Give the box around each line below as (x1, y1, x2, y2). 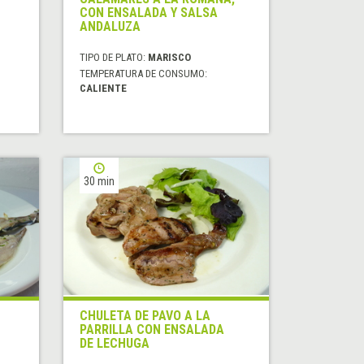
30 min (84, 175, 115, 188)
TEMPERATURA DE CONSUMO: (80, 67, 208, 80)
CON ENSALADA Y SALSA (80, 5, 219, 21)
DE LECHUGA (80, 336, 150, 352)
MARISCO (148, 51, 192, 64)
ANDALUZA (80, 19, 141, 35)
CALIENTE (80, 82, 128, 95)
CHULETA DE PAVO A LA (80, 308, 211, 324)
